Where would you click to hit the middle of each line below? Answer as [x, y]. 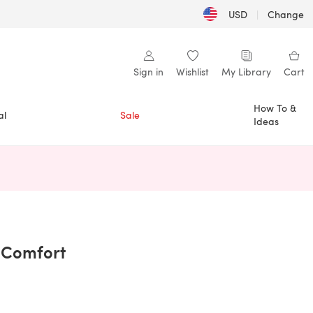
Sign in [148, 72]
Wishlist [192, 72]
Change [286, 14]
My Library [246, 72]
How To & [275, 108]
